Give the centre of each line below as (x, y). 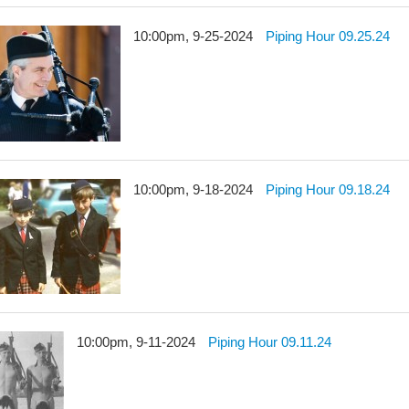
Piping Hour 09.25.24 (328, 36)
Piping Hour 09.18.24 (328, 189)
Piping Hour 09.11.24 (270, 342)
